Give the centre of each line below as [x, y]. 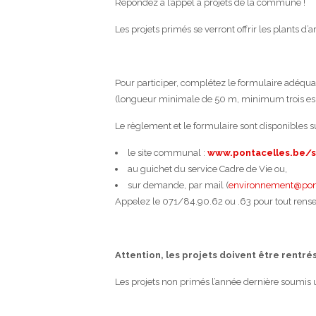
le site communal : [168, 153]
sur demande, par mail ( [178, 185]
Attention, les [148, 255]
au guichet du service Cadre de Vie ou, [207, 169]
